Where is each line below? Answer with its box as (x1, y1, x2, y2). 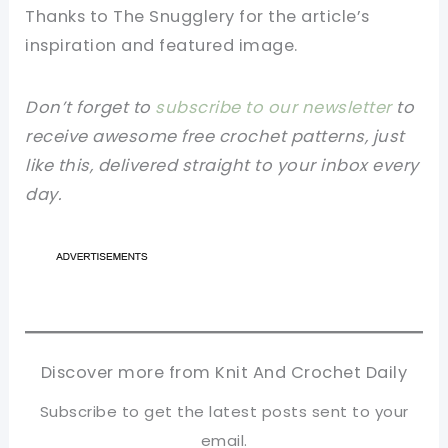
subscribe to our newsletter (155, 95, 392, 119)
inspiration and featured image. (25, 33, 298, 57)
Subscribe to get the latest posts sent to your (39, 401, 409, 423)
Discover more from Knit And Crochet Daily (40, 361, 408, 385)
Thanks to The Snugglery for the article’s (25, 4, 370, 28)
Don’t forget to (25, 95, 156, 119)
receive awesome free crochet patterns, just (25, 124, 405, 148)
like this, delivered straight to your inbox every (25, 153, 419, 177)
